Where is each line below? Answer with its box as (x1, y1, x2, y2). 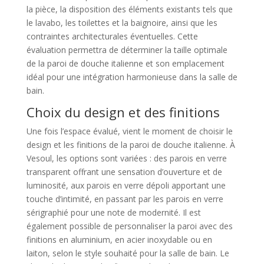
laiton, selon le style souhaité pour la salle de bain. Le (26, 247, 229, 259)
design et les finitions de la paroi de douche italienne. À (26, 139, 235, 151)
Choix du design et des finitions (26, 103, 220, 121)
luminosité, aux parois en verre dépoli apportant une (26, 180, 226, 192)
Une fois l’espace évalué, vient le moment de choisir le (26, 126, 233, 137)
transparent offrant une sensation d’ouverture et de (26, 166, 222, 178)
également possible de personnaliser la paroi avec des (26, 220, 233, 232)
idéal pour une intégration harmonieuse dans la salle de (26, 71, 237, 83)
